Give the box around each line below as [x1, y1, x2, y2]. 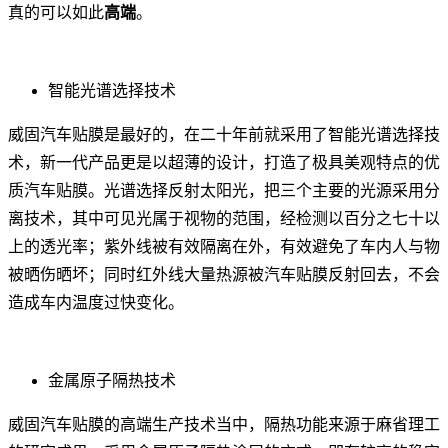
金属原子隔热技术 [48, 372, 176, 390]
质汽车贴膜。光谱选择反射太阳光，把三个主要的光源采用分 [8, 182, 440, 200]
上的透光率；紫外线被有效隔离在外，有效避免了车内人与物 [8, 238, 440, 256]
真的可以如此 [8, 4, 104, 22]
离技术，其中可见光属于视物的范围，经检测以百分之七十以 [8, 210, 440, 228]
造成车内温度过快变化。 [8, 294, 184, 312]
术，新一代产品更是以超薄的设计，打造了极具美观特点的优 [8, 154, 440, 172]
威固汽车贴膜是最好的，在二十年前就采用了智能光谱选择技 [8, 126, 440, 144]
